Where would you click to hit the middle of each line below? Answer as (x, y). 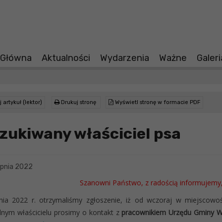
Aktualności (66, 58)
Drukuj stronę (78, 102)
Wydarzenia (125, 58)
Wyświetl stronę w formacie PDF (157, 102)
